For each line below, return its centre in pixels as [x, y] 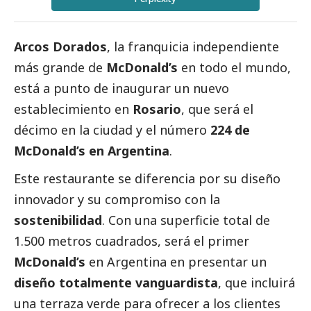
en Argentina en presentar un [178, 261]
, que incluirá [257, 282]
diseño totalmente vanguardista [116, 282]
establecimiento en [73, 109]
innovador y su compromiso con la [117, 199]
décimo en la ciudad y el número [112, 129]
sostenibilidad [58, 220]
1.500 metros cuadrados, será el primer [132, 241]
